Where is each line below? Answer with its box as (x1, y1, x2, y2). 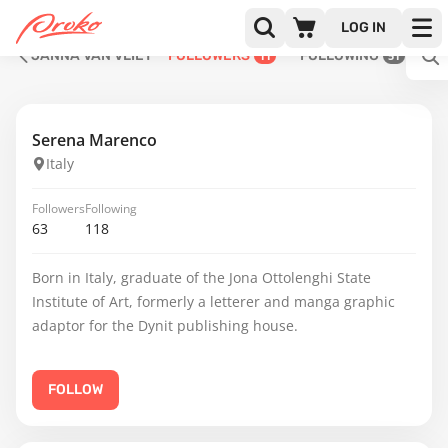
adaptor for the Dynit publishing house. (32, 316, 298, 335)
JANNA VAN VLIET (31, 47, 152, 64)
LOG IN (341, 19, 386, 36)
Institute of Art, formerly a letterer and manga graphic (32, 292, 395, 311)
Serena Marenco (32, 129, 157, 151)
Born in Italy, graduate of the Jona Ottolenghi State (32, 268, 371, 287)
